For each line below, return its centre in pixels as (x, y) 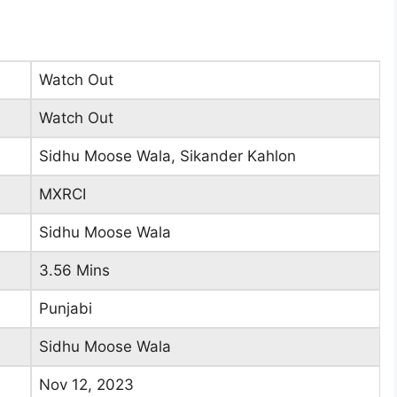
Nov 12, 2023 (86, 384)
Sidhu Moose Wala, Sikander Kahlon (167, 156)
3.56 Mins (74, 270)
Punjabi (66, 308)
